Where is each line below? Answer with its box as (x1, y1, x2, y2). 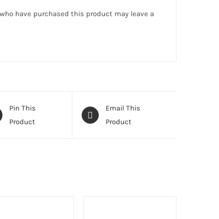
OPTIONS (84, 210, 110, 218)
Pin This (9, 104, 36, 112)
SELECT (84, 201, 107, 208)
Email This (105, 104, 140, 112)
